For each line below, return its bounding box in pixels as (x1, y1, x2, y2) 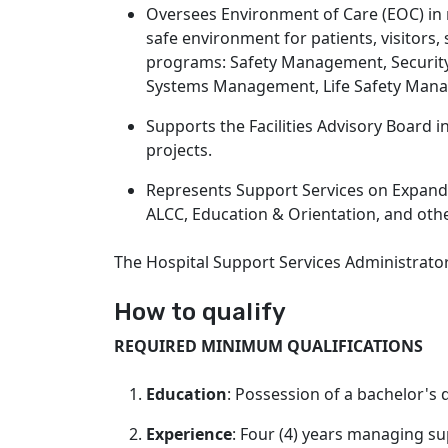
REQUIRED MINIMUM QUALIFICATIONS (114, 335, 423, 357)
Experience (146, 423, 232, 445)
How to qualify (114, 298, 286, 326)
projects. (146, 139, 212, 161)
